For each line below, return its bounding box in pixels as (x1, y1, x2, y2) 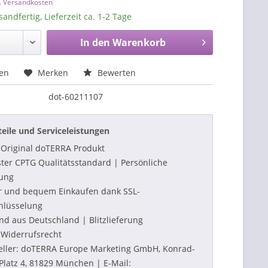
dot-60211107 (48, 91, 103, 102)
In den (80, 36, 110, 49)
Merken (38, 67, 69, 78)
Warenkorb (112, 36, 166, 49)
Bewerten (95, 67, 136, 78)
